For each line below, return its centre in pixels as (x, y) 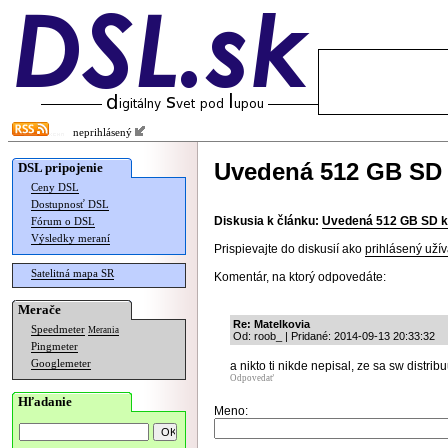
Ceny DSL (55, 187)
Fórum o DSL (63, 221)
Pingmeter (54, 346)
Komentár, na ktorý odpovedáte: (300, 277)
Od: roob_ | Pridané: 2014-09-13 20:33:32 (334, 336)
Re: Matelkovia (271, 324)
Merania (103, 330)
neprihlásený (99, 132)
